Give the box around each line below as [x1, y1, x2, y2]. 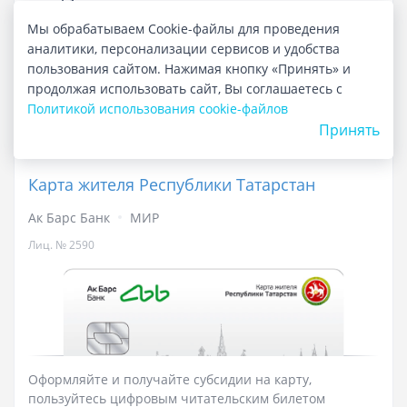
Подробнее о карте [135, 87, 272, 108]
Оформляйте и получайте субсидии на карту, [28, 371, 312, 389]
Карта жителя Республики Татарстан [28, 173, 315, 195]
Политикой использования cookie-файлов [27, 100, 288, 118]
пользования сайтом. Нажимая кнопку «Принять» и [27, 60, 351, 78]
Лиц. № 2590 [28, 236, 94, 253]
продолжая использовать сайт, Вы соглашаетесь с [27, 80, 342, 98]
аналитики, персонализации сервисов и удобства [27, 40, 340, 58]
